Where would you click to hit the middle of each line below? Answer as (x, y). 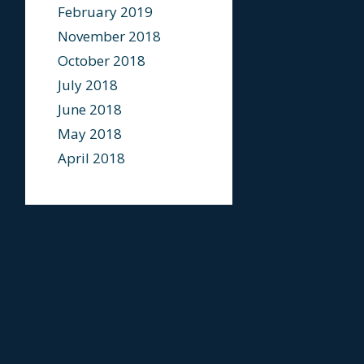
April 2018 (91, 158)
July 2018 (88, 85)
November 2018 (109, 36)
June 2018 (90, 109)
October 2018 (102, 61)
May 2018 (90, 134)
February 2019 (105, 12)
